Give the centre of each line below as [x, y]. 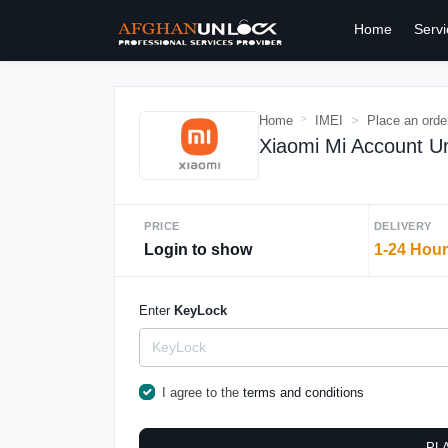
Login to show [198, 249]
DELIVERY [402, 225]
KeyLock [200, 310]
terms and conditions [303, 392]
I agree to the [202, 392]
